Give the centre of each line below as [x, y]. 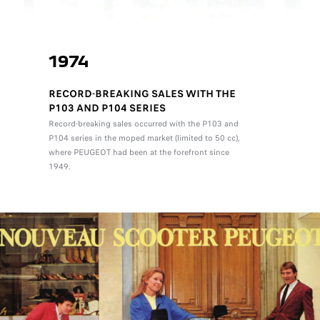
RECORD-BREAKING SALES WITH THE [142, 93]
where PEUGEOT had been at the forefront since [139, 152]
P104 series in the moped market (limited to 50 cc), [144, 137]
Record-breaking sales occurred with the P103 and [143, 123]
